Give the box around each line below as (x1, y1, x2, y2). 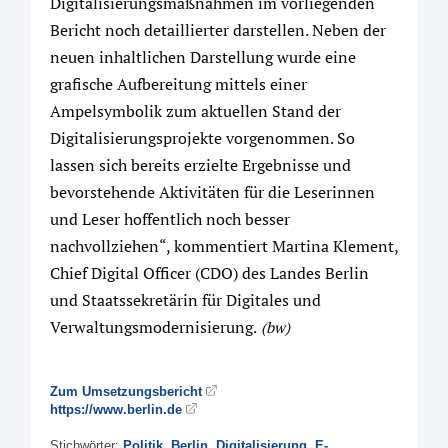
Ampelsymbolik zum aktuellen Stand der (50, 100, 341, 122)
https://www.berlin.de (50, 402, 182, 417)
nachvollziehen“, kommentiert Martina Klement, (50, 235, 398, 257)
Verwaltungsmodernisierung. (50, 316, 257, 338)
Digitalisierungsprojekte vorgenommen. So (50, 127, 355, 149)
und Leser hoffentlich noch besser (50, 208, 290, 230)
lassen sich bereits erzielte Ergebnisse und (50, 154, 351, 176)
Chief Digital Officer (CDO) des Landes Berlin (50, 262, 369, 284)
